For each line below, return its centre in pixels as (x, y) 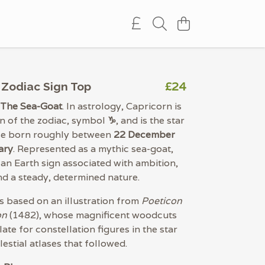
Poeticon (162, 201)
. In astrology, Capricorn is (122, 106)
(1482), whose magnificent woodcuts (92, 215)
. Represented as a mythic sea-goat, (93, 149)
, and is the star (150, 120)
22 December (144, 135)
